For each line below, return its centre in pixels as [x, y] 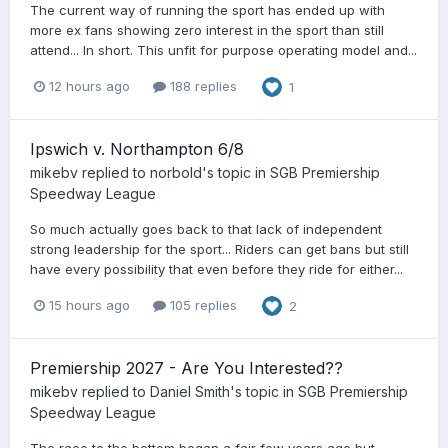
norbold [176, 172]
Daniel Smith [190, 391]
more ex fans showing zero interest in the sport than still [207, 29]
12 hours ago [89, 86]
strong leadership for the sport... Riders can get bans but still [219, 248]
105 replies [201, 305]
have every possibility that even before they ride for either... [216, 268]
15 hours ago [89, 305]
